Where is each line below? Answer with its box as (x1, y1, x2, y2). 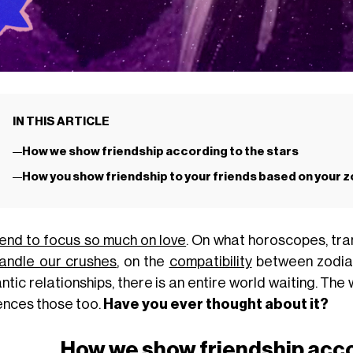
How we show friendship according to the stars (21, 146, 299, 158)
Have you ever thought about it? (102, 296, 329, 311)
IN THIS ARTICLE (12, 115, 110, 128)
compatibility (169, 254, 252, 269)
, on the (117, 254, 169, 269)
